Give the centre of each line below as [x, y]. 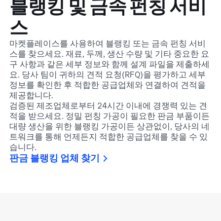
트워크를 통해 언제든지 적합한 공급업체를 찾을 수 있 [109, 137]
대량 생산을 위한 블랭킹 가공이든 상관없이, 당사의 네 [110, 126]
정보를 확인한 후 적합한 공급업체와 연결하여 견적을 [108, 85]
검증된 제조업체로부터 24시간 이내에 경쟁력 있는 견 [109, 106]
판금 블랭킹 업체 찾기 [55, 158]
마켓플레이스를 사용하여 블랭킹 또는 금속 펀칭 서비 [108, 43]
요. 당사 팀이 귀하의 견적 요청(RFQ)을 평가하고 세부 [108, 74]
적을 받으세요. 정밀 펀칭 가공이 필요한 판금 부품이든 [110, 116]
